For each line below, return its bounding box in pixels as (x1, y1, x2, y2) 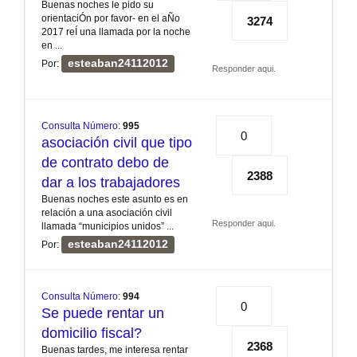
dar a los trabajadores (41, 175, 180, 191)
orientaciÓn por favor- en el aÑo (41, 13, 180, 25)
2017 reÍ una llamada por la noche (41, 26, 190, 38)
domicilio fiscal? (41, 325, 142, 342)
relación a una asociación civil (41, 207, 172, 219)
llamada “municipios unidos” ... (41, 221, 174, 233)
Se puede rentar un (41, 305, 164, 322)
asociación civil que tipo (41, 135, 192, 151)
